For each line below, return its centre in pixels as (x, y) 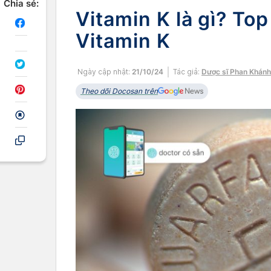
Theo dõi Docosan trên (119, 91)
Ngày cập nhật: (104, 72)
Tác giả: (187, 72)
